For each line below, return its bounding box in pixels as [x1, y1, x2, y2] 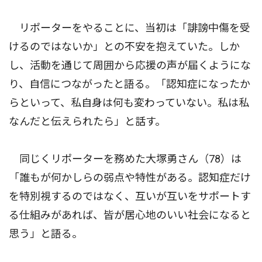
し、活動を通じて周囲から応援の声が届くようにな [9, 59, 251, 72]
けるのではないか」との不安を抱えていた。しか [9, 40, 240, 53]
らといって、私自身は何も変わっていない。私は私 [9, 96, 249, 109]
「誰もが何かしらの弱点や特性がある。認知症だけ [9, 171, 251, 184]
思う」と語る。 [9, 227, 82, 240]
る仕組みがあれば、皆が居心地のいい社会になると [9, 209, 251, 222]
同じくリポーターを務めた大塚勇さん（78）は [9, 153, 242, 166]
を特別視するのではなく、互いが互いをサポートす [9, 190, 251, 203]
